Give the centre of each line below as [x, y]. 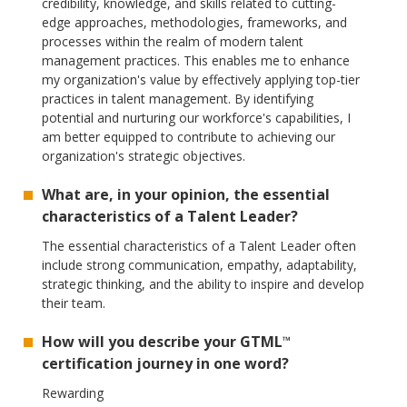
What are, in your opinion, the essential [186, 195]
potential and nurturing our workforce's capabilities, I [197, 118]
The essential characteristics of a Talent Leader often [199, 246]
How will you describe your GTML [163, 342]
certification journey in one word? [166, 364]
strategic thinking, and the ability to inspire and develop [203, 284]
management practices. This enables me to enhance [196, 61]
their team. [74, 303]
